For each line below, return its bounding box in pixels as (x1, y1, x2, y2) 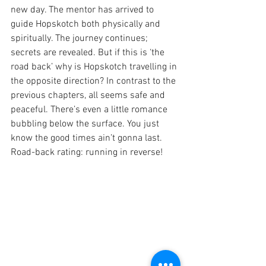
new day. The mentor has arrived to (11, 4, 156, 16)
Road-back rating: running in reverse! (11, 146, 163, 159)
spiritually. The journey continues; (11, 32, 150, 45)
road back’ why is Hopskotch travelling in (11, 61, 179, 73)
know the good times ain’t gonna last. (11, 132, 164, 144)
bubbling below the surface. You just (11, 118, 161, 130)
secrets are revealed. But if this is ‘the (11, 46, 167, 59)
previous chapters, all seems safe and (11, 89, 167, 102)
